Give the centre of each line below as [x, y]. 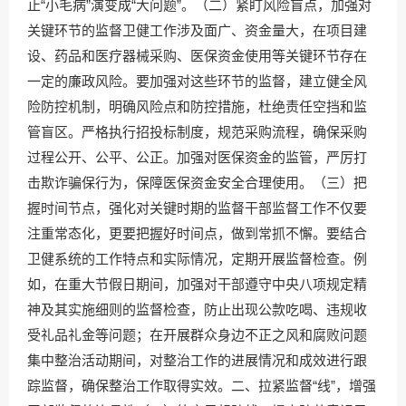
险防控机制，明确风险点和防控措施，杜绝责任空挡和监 [197, 106]
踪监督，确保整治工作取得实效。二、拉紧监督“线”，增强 [202, 386]
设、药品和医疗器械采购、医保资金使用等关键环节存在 [197, 56]
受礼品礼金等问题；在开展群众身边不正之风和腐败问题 [197, 335]
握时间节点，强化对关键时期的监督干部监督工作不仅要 [197, 208]
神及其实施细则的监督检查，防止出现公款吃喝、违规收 [197, 309]
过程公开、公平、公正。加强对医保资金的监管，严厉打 [197, 157]
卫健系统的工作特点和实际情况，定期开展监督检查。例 [197, 259]
